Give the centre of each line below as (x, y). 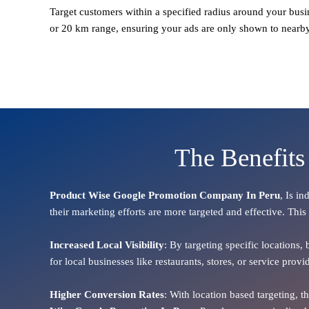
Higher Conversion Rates (107, 294)
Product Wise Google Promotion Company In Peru (165, 195)
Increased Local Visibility (107, 245)
